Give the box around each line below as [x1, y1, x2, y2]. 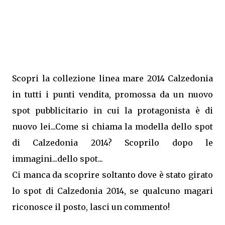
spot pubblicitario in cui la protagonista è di [12, 105, 213, 116]
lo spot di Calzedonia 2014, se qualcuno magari [12, 186, 213, 196]
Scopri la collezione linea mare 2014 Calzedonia [12, 73, 213, 83]
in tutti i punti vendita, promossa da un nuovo [12, 89, 213, 99]
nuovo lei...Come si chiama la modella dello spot [12, 122, 213, 132]
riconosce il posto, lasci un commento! [12, 202, 170, 212]
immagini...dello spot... [12, 154, 103, 164]
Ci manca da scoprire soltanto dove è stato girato [12, 170, 213, 180]
